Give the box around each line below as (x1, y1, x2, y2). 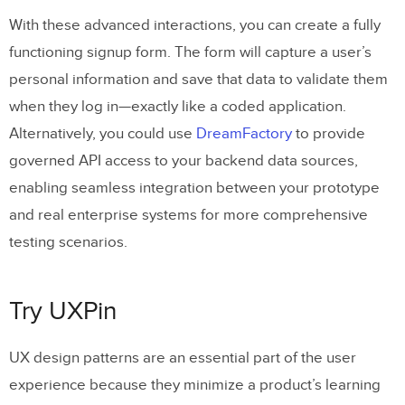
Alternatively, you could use (9, 124, 196, 143)
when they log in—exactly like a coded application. (9, 97, 346, 116)
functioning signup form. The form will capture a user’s (9, 42, 372, 61)
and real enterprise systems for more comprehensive (9, 205, 368, 224)
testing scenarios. (9, 232, 127, 251)
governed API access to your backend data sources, (9, 151, 358, 170)
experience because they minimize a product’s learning (9, 375, 381, 394)
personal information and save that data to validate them (9, 70, 388, 89)
